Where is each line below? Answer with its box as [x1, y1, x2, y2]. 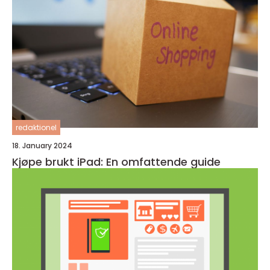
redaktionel [16, 122, 57, 133]
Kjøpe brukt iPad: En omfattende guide [12, 154, 221, 170]
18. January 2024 [12, 140, 72, 151]
